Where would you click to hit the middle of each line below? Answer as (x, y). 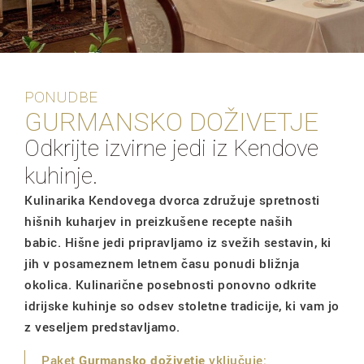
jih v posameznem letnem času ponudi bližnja (162, 264)
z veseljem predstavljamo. (102, 328)
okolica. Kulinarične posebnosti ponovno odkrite (171, 286)
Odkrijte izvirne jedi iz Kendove (171, 149)
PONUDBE (61, 97)
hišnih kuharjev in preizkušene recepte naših (158, 222)
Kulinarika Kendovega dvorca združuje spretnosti (172, 201)
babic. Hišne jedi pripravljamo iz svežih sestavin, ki (178, 243)
